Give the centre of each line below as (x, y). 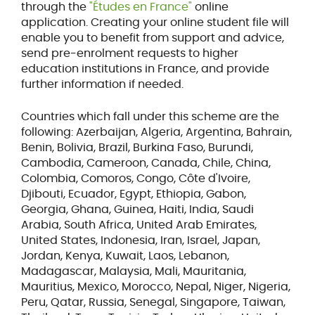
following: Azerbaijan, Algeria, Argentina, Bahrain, (156, 131)
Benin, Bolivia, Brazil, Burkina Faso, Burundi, (137, 147)
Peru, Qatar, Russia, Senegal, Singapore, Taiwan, (153, 302)
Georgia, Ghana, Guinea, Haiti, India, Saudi (137, 209)
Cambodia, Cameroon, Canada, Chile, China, (146, 162)
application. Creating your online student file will (155, 22)
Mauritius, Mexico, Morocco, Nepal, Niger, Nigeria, (155, 286)
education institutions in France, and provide (145, 68)
